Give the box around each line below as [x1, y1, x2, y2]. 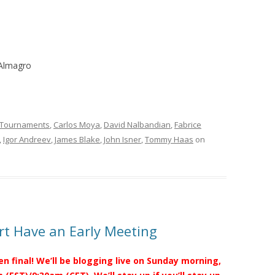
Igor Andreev [3, 134, 51, 145]
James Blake [55, 134, 100, 145]
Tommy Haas [145, 134, 193, 145]
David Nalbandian [104, 119, 171, 130]
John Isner [104, 134, 141, 145]
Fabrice [174, 119, 201, 130]
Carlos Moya [53, 119, 100, 130]
